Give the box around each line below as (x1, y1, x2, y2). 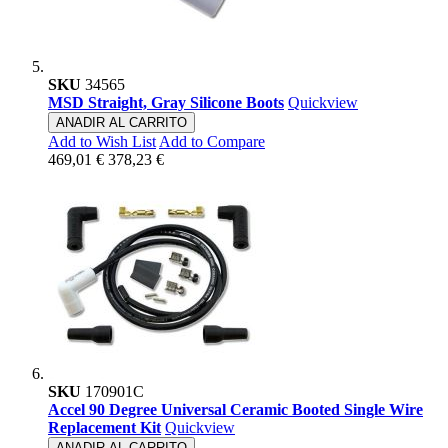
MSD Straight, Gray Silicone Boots (48, 94, 284, 112)
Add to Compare (159, 133, 265, 151)
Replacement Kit (48, 419, 161, 437)
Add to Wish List (48, 133, 156, 151)
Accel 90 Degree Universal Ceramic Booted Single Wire (48, 401, 423, 419)
